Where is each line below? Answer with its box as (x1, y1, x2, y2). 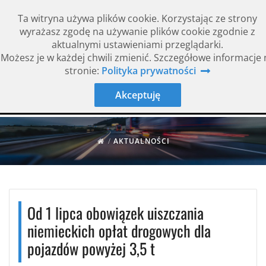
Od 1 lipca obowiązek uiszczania (27, 201, 204, 224)
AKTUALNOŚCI (113, 136, 170, 146)
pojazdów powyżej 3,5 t (27, 237, 155, 260)
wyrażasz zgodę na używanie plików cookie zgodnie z (20, 25, 255, 38)
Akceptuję (115, 88, 160, 102)
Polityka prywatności (102, 64, 196, 77)
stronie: (65, 64, 102, 77)
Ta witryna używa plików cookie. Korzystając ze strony (18, 12, 257, 25)
